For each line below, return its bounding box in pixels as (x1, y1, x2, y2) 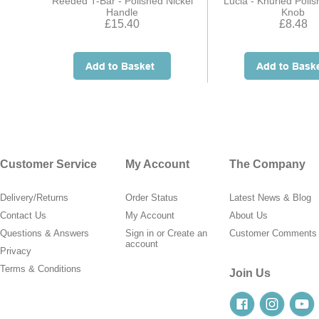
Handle (106, 6, 138, 18)
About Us (229, 210, 268, 221)
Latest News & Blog (229, 192, 311, 203)
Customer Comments (229, 228, 317, 239)
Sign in (125, 228, 154, 239)
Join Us (229, 267, 271, 279)
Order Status (125, 192, 178, 203)
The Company (229, 158, 305, 170)
